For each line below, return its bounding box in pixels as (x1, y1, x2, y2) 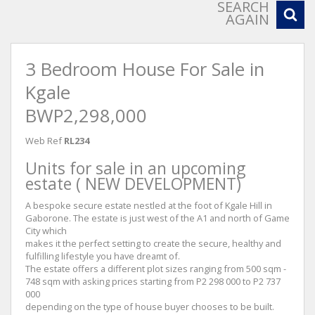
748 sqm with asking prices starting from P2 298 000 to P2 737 (25, 274, 281, 288)
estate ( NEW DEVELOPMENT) (25, 172, 241, 195)
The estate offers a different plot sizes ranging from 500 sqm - (25, 262, 286, 275)
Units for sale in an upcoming (25, 157, 245, 179)
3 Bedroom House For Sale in (25, 56, 264, 82)
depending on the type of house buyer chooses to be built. (25, 300, 274, 313)
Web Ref (25, 134, 62, 147)
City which (25, 224, 67, 237)
